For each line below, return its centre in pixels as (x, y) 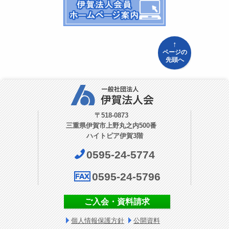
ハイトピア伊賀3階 (114, 135)
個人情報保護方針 (98, 220)
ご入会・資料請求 (117, 201)
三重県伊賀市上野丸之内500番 (114, 125)
